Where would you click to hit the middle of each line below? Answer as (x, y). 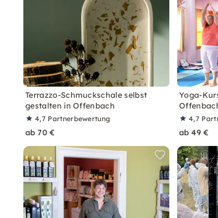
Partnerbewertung (79, 119)
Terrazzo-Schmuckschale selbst (86, 95)
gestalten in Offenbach (70, 106)
